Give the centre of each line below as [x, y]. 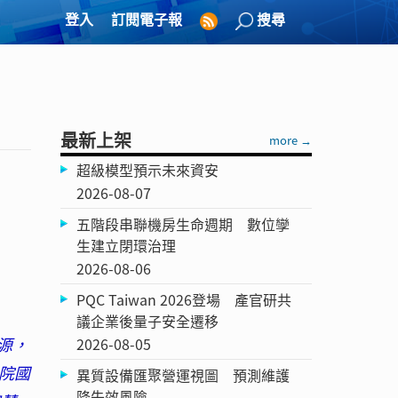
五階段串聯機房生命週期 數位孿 [183, 223]
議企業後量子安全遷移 [148, 320]
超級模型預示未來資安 [148, 169]
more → [290, 139]
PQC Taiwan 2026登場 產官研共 [184, 299]
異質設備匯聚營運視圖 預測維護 [183, 374]
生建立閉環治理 [127, 245]
